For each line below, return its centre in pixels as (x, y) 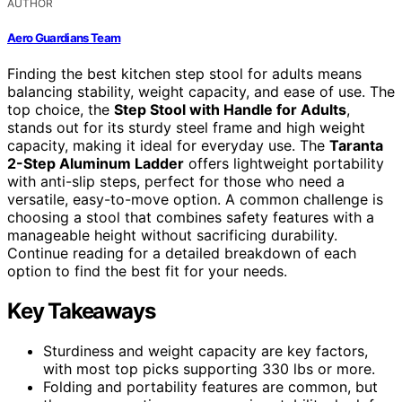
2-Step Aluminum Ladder (96, 163)
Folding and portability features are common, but (210, 386)
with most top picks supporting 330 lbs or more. (209, 368)
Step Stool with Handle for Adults (230, 109)
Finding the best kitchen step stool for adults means (184, 73)
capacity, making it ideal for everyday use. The (168, 145)
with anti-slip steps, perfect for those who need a (176, 181)
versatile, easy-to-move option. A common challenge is (195, 199)
